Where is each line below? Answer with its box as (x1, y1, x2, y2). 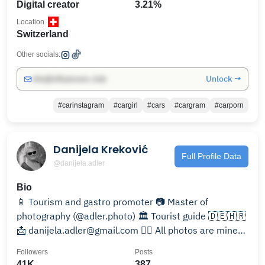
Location (17, 18, 44, 26)
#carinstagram (58, 101, 104, 109)
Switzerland (17, 29, 69, 39)
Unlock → (206, 73, 241, 84)
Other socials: (17, 50, 60, 59)
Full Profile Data (182, 151, 241, 161)
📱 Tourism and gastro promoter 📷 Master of (17, 196, 208, 208)
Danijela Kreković (53, 141, 148, 157)
